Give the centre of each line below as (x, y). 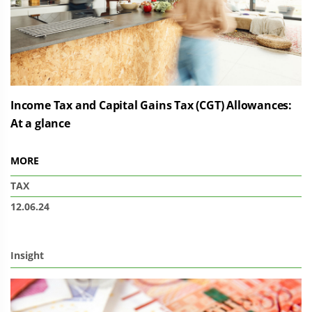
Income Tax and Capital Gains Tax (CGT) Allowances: (151, 105)
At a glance (40, 123)
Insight (27, 255)
